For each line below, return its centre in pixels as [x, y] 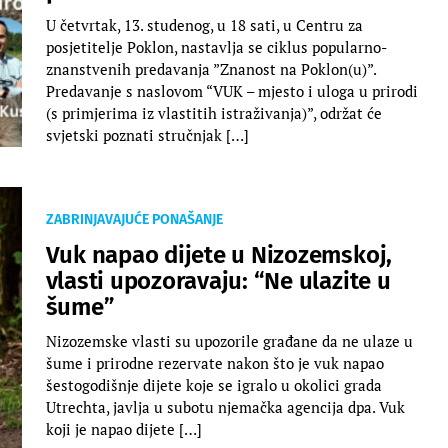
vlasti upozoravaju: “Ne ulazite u [218, 280]
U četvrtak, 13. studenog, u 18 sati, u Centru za [204, 24]
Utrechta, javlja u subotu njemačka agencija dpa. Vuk [225, 406]
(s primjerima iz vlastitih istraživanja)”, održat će [213, 112]
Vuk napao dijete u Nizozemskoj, [219, 254]
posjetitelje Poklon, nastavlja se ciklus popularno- [216, 46]
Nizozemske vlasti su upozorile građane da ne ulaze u [229, 340]
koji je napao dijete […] [123, 428]
